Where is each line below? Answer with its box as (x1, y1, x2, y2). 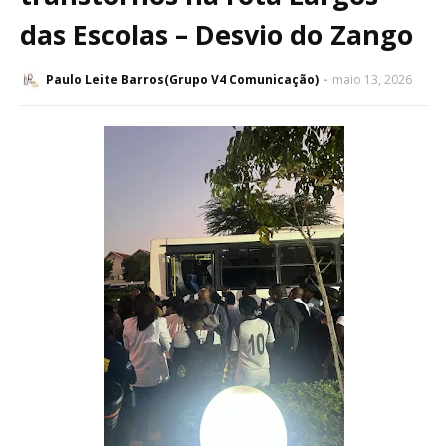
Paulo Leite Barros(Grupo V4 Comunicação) (46, 71, 319, 89)
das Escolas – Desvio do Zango (20, 16, 413, 54)
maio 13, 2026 (332, 71, 412, 89)
